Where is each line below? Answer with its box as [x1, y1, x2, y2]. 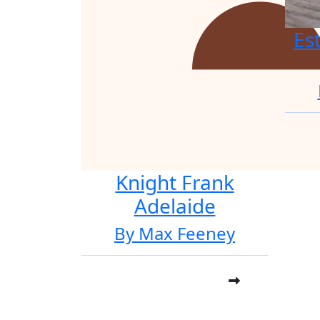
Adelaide [134, 192, 216, 219]
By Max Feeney [114, 221, 235, 245]
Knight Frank [115, 169, 234, 196]
